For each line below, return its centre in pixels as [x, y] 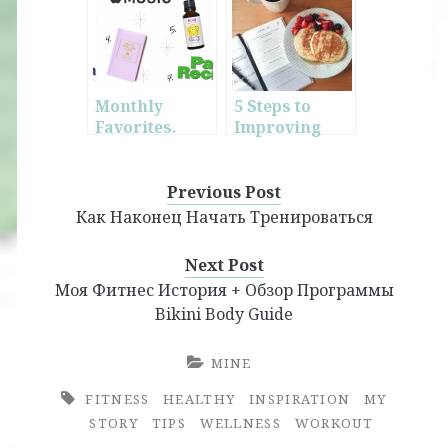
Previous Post [224, 192]
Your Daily [276, 149]
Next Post [224, 265]
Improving [277, 128]
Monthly [129, 107]
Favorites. [135, 128]
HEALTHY [199, 399]
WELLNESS [240, 423]
